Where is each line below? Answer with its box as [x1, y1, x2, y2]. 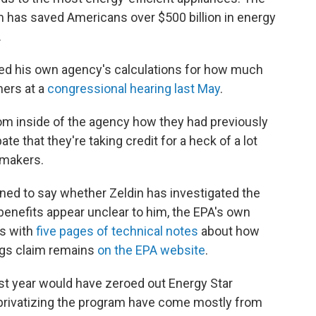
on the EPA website [97, 243, 205, 258]
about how [198, 224, 260, 239]
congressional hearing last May [47, 81, 220, 97]
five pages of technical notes [36, 224, 198, 239]
